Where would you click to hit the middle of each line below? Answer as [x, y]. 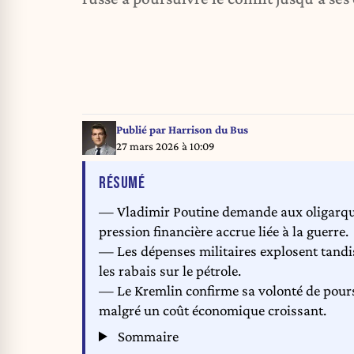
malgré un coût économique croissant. [213, 310]
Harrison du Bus [208, 129]
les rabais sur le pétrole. [170, 270]
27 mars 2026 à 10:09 [165, 146]
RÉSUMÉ [122, 183]
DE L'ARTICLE [180, 183]
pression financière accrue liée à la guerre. [224, 231]
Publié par [142, 129]
